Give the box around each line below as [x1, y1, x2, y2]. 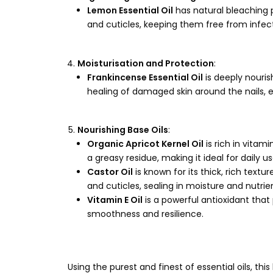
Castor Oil [87, 166, 133, 178]
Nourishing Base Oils [77, 124, 168, 136]
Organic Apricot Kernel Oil [87, 138, 204, 150]
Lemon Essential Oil [87, 4, 173, 16]
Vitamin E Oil [87, 194, 143, 206]
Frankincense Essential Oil [87, 71, 203, 83]
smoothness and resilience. [87, 208, 204, 220]
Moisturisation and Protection [77, 57, 214, 69]
